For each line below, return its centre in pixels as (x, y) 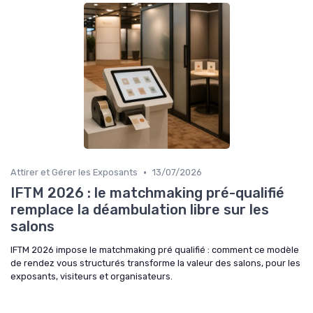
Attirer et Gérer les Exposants (74, 172)
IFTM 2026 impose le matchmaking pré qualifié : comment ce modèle (155, 250)
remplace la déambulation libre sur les (140, 210)
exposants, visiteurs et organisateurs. (92, 276)
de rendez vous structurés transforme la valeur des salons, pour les (155, 263)
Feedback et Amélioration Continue (116, 12)
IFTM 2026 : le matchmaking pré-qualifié (147, 193)
